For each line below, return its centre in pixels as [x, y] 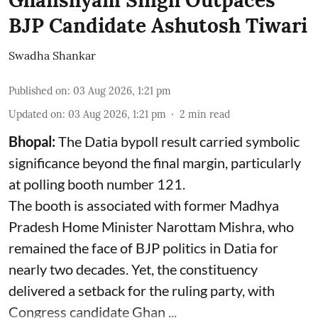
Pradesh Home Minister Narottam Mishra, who [151, 226]
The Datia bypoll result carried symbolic [179, 141]
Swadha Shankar [52, 55]
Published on [38, 91]
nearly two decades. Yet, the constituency [133, 269]
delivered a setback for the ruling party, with [142, 290]
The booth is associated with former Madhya [144, 205]
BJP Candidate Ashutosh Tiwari [158, 26]
